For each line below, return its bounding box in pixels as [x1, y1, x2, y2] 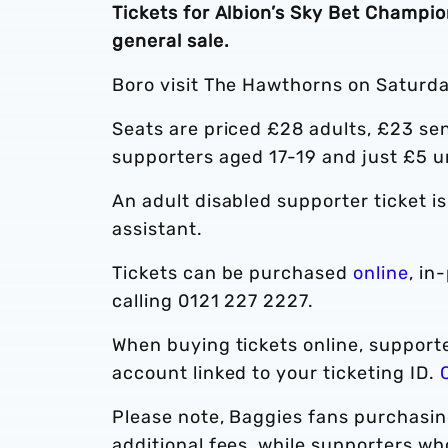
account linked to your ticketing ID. [112, 361, 440, 384]
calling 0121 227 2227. [112, 289, 315, 312]
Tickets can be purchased [112, 261, 354, 284]
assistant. [112, 217, 203, 240]
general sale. [112, 29, 230, 52]
